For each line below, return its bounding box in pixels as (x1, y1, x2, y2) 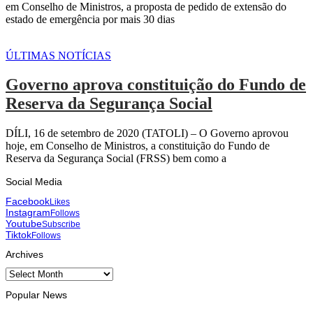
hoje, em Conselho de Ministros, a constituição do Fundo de (6, 140, 270, 152)
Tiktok (6, 228, 31, 240)
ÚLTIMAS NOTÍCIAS (6, 49, 111, 61)
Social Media (6, 176, 62, 188)
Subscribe (42, 219, 80, 228)
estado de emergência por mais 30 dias (6, 13, 175, 25)
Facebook (6, 195, 50, 207)
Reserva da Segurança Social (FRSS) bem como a (6, 152, 226, 165)
